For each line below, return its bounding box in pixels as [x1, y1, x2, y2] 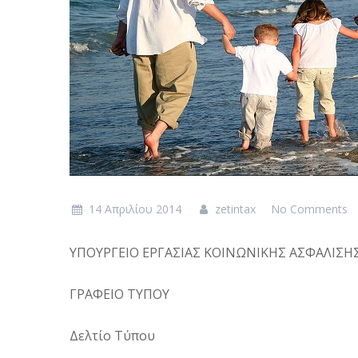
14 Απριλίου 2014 [88, 201, 181, 217]
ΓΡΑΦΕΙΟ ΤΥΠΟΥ [70, 285, 169, 303]
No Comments [271, 201, 348, 217]
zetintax [212, 201, 257, 217]
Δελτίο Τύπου [70, 327, 155, 344]
